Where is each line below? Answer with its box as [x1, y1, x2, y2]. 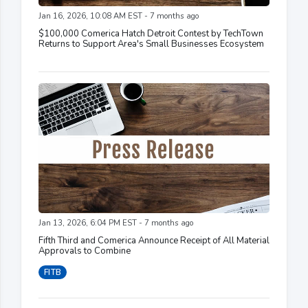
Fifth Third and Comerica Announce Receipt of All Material [38, 234, 269, 247]
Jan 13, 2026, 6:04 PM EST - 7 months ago [38, 217, 193, 228]
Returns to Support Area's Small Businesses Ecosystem [38, 37, 264, 50]
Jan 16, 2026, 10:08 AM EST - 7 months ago [38, 10, 199, 21]
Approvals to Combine [38, 244, 131, 257]
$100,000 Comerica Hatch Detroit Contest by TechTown [38, 27, 263, 40]
